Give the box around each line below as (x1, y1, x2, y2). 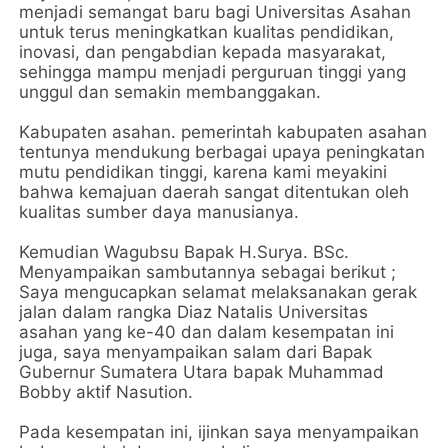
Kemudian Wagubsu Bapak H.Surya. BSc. (19, 242, 350, 262)
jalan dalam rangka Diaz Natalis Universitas (19, 302, 369, 322)
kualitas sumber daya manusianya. (19, 202, 300, 222)
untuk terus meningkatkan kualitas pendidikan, (19, 22, 395, 42)
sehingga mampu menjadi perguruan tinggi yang (19, 62, 407, 82)
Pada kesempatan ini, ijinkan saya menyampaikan (19, 422, 420, 442)
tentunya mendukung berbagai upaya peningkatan (19, 142, 426, 162)
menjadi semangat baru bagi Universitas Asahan (19, 2, 412, 22)
